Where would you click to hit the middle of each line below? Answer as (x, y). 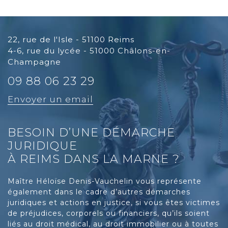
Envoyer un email (50, 99)
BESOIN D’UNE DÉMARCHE (91, 132)
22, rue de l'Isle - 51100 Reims (71, 39)
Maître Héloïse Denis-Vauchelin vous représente (105, 181)
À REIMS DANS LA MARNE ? (94, 159)
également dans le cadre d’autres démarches (99, 192)
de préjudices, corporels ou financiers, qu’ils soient (109, 213)
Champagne (34, 62)
